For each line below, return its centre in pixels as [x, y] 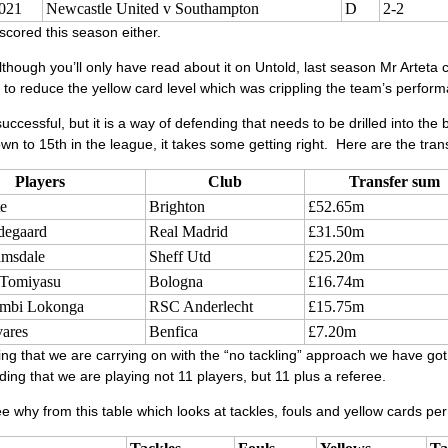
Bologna [175, 281]
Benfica [173, 331]
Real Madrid [188, 231]
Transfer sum [394, 181]
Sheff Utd [179, 256]
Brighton [176, 206]
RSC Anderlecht [200, 306]
